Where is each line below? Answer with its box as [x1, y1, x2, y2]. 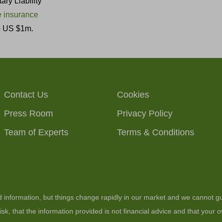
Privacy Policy [117, 108, 172, 118]
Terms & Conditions [117, 127, 194, 137]
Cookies [117, 89, 149, 100]
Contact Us [4, 89, 48, 100]
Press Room [4, 108, 53, 118]
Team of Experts [4, 127, 68, 137]
